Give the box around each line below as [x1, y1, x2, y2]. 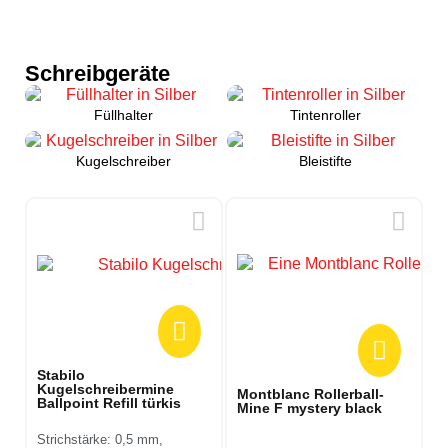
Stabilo [37, 366, 85, 383]
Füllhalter [93, 107, 153, 123]
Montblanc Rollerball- [237, 386, 384, 402]
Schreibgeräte [25, 61, 170, 86]
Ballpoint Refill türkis [37, 394, 181, 411]
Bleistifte [298, 153, 352, 169]
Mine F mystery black [237, 400, 382, 416]
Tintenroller [289, 107, 361, 123]
